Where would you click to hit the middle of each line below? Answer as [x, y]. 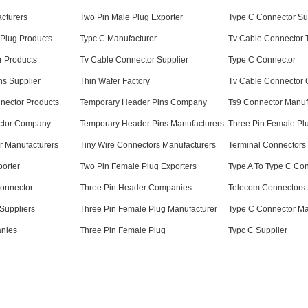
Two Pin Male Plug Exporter [131, 17]
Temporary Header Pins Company [143, 102]
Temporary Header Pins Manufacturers [152, 123]
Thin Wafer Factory [115, 81]
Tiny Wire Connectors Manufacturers [148, 145]
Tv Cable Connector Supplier [134, 59]
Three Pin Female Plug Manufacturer [148, 209]
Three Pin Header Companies [136, 187]
